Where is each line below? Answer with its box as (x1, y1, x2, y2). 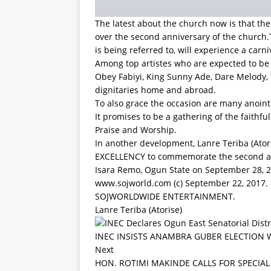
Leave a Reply (95, 192, 160, 206)
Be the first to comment (95, 166, 196, 178)
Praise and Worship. (95, 9, 177, 21)
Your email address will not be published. (95, 217, 264, 229)
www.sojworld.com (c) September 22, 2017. (95, 62, 268, 74)
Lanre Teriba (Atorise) (95, 89, 182, 100)
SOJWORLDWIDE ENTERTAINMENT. (95, 76, 235, 87)
